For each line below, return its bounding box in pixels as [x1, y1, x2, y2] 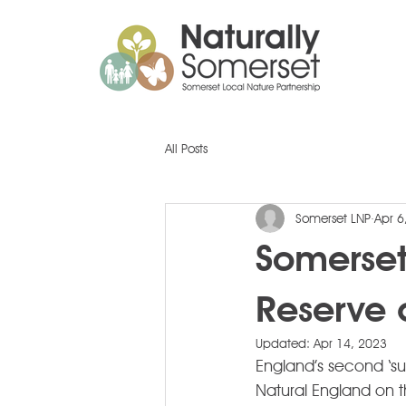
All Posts [165, 140, 208, 156]
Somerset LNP [295, 210, 371, 226]
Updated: [256, 336, 314, 351]
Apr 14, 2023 [314, 336, 387, 351]
